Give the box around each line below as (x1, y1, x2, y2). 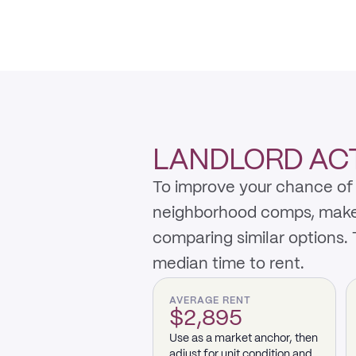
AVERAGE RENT (169, 296, 251, 305)
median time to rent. (153, 257, 304, 272)
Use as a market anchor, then (169, 333, 318, 344)
